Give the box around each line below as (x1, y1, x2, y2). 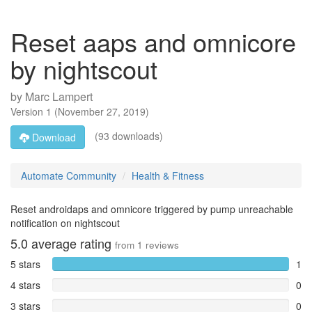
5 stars (10, 257, 40, 271)
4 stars (10, 278, 40, 292)
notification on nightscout (10, 216, 120, 230)
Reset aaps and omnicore (10, 24, 296, 59)
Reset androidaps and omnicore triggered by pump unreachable (10, 202, 293, 216)
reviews (143, 238, 179, 251)
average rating (28, 234, 115, 252)
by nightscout (10, 51, 157, 86)
